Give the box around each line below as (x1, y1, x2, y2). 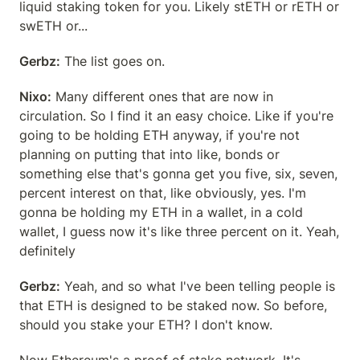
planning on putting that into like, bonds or (19, 146, 280, 162)
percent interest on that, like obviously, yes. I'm (19, 185, 306, 201)
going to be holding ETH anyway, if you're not (19, 127, 300, 143)
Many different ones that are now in (51, 88, 273, 104)
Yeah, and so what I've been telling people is (60, 278, 335, 294)
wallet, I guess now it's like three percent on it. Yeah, (19, 223, 339, 239)
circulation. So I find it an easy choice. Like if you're (19, 108, 333, 124)
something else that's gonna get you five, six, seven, (19, 166, 337, 182)
